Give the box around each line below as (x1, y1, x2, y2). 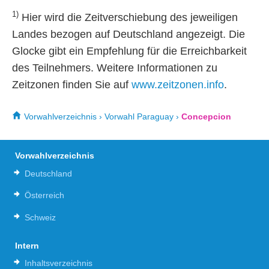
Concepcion (181, 111, 231, 121)
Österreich (25, 190, 64, 201)
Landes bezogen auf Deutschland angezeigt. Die (12, 28, 245, 41)
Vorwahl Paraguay (104, 111, 174, 121)
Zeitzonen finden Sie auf (12, 79, 131, 91)
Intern (15, 240, 39, 250)
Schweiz (25, 212, 56, 222)
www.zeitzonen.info (131, 79, 224, 91)
